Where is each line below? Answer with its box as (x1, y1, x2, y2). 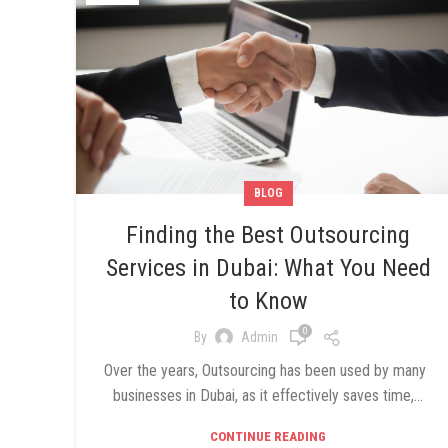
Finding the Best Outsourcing (126, 220, 410, 249)
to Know (228, 286, 308, 315)
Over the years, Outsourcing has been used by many (103, 360, 433, 380)
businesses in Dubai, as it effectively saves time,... (113, 385, 423, 405)
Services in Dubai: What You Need (105, 253, 431, 282)
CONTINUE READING (210, 428, 326, 444)
